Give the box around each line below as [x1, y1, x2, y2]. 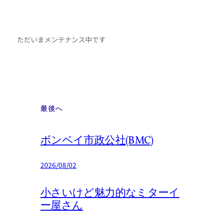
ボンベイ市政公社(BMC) [40, 133, 153, 148]
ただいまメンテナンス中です [17, 35, 106, 45]
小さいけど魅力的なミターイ [40, 185, 180, 201]
